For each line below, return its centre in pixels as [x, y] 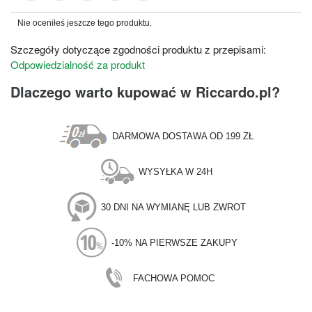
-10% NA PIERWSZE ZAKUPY [174, 242]
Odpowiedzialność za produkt [78, 64]
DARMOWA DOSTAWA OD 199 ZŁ [183, 136]
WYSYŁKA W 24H [175, 171]
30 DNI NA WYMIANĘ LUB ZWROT [173, 207]
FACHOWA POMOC [173, 278]
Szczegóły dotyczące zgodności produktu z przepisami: [138, 49]
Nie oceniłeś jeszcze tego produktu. [85, 23]
